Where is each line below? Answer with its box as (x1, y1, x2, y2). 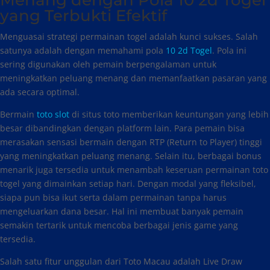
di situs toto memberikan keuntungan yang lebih (69, 108, 269, 120)
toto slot (37, 108, 69, 120)
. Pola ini (212, 45, 246, 56)
